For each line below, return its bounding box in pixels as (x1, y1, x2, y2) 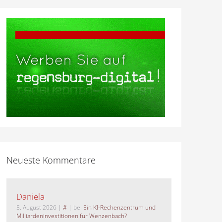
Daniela (16, 191, 45, 203)
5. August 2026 (16, 203, 56, 212)
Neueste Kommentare (6, 154, 96, 166)
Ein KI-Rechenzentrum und (83, 203, 156, 212)
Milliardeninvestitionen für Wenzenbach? (16, 212, 127, 221)
